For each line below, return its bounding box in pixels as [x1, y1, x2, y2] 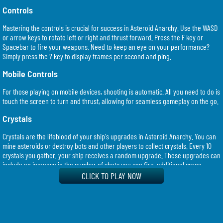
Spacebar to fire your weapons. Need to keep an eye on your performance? [2, 41, 210, 51]
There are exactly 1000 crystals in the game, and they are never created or [2, 188, 207, 198]
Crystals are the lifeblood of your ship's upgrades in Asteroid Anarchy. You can [2, 131, 216, 141]
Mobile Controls [2, 68, 58, 79]
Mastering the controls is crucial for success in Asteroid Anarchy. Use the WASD [2, 22, 218, 32]
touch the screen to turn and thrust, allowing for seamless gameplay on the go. [2, 96, 219, 106]
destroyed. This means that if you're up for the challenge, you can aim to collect [2, 197, 220, 207]
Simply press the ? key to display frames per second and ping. [2, 51, 171, 61]
